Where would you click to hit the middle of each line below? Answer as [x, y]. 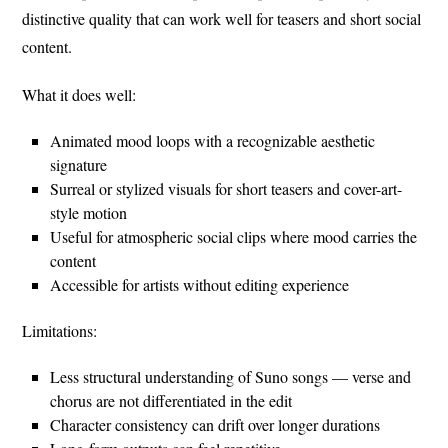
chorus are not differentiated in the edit [171, 400]
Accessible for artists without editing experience [200, 284]
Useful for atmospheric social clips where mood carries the [234, 236]
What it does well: [79, 94]
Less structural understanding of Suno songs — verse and [231, 376]
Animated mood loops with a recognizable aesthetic [213, 140]
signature [79, 164]
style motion [89, 212]
